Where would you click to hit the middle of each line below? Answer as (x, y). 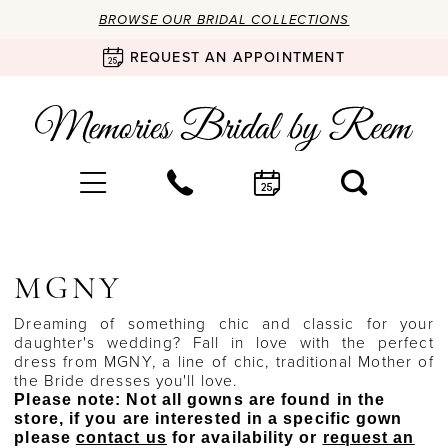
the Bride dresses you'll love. (128, 380)
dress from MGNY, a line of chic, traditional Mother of (224, 361)
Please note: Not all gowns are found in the (200, 400)
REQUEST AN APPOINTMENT (237, 57)
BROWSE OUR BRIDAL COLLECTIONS (224, 19)
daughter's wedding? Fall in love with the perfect (224, 342)
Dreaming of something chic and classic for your (224, 323)
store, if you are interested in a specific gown (208, 419)
